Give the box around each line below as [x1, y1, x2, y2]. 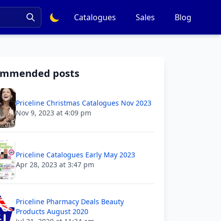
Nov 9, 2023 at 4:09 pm [16, 108, 91, 117]
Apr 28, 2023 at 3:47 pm [16, 160, 94, 169]
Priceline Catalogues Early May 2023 [16, 150, 135, 159]
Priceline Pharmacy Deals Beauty [16, 197, 124, 206]
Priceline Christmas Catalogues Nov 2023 [16, 98, 151, 108]
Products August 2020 [16, 207, 88, 216]
